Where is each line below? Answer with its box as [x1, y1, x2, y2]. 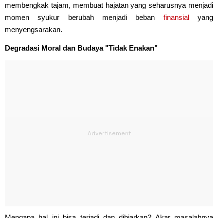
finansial [163, 13, 189, 21]
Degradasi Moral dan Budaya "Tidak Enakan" [5, 43, 158, 52]
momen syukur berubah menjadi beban [5, 13, 163, 21]
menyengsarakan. [5, 25, 62, 34]
